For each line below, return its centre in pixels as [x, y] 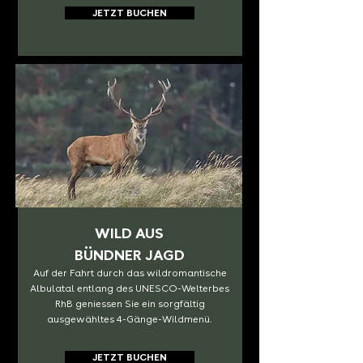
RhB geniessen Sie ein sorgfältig [130, 304]
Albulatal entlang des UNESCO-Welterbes [130, 288]
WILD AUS [129, 233]
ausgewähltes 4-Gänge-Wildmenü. [130, 319]
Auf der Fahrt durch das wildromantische [130, 273]
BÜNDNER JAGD [129, 255]
